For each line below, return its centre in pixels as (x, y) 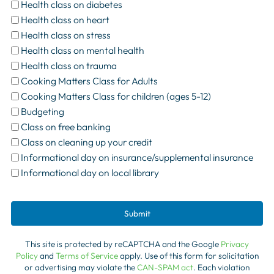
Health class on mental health (83, 50)
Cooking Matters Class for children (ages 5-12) (116, 96)
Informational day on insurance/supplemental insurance (137, 157)
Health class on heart (65, 20)
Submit (137, 213)
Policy (27, 255)
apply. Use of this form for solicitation (188, 255)
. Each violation (221, 267)
